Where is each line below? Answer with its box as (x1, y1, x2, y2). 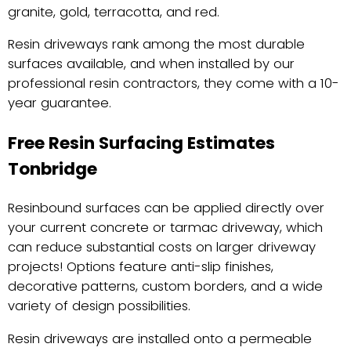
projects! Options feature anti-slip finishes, (8, 258, 273, 277)
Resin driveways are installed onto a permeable (8, 329, 312, 348)
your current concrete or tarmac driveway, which (8, 219, 323, 237)
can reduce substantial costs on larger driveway (8, 238, 316, 257)
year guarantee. (8, 94, 111, 113)
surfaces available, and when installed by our (8, 55, 295, 74)
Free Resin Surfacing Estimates (8, 130, 275, 155)
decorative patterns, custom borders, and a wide (8, 277, 323, 296)
